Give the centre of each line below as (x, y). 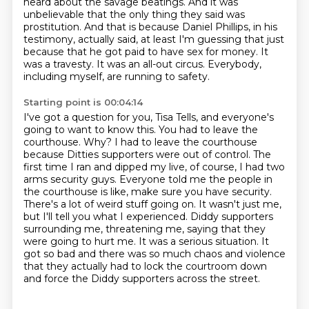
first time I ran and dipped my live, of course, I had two (154, 167)
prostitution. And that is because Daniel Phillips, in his (150, 27)
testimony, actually (70, 39)
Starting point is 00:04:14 (83, 102)
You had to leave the (208, 130)
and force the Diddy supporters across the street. (141, 279)
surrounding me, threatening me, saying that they (144, 229)
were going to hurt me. (81, 241)
